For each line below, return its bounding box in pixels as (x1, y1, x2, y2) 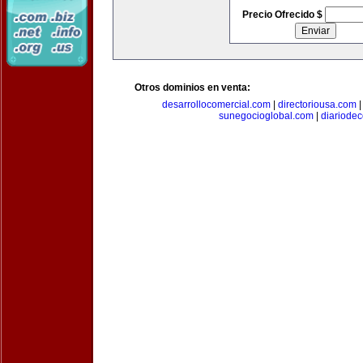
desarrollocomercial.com (162, 99, 271, 110)
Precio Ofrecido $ (241, 9, 325, 20)
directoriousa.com (278, 99, 357, 110)
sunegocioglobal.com (218, 110, 314, 122)
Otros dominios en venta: (135, 82, 250, 93)
